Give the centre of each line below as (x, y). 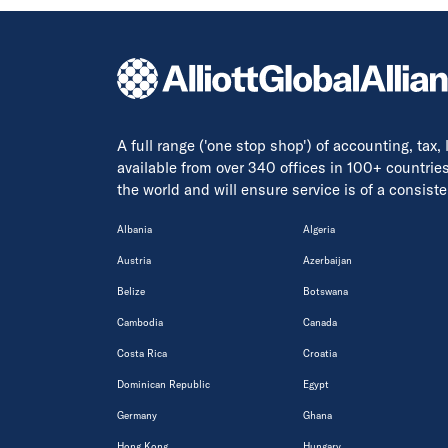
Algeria (319, 230)
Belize (131, 292)
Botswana (325, 292)
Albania (134, 230)
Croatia (320, 354)
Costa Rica (142, 354)
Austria (134, 261)
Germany (137, 416)
